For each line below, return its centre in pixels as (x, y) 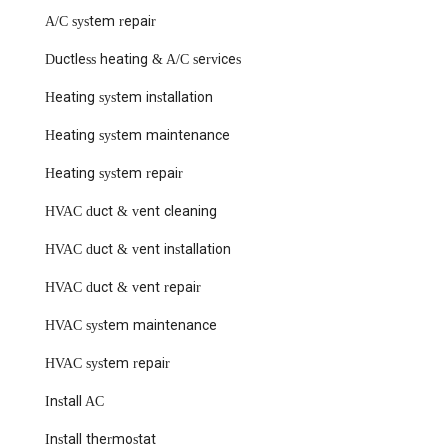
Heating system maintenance (137, 136)
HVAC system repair (107, 364)
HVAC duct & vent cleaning (131, 212)
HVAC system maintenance (131, 326)
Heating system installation (129, 98)
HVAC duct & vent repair (123, 288)
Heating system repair (114, 174)
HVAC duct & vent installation (138, 250)
